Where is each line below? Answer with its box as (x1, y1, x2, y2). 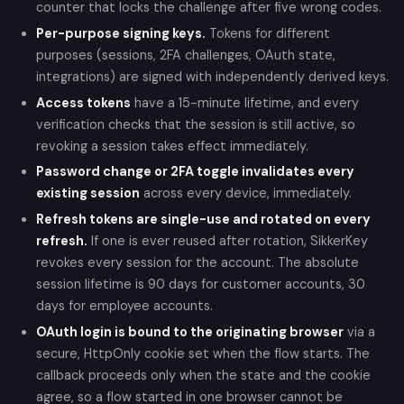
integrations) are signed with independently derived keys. (36, 68, 389, 85)
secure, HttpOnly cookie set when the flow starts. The (36, 344, 370, 362)
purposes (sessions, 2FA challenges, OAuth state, (36, 46, 335, 63)
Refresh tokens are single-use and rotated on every (36, 211, 371, 228)
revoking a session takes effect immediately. (36, 137, 308, 154)
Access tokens (36, 94, 131, 111)
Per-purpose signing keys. (36, 24, 206, 41)
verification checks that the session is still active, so (36, 115, 355, 133)
